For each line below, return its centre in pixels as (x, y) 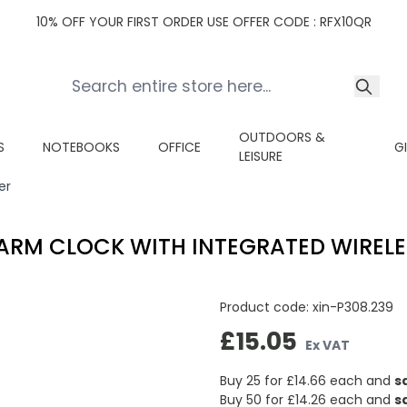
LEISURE (261, 156)
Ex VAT (328, 345)
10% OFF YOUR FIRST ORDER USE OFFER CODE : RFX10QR (203, 22)
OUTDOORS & (282, 137)
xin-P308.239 (352, 307)
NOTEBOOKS (81, 147)
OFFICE (179, 147)
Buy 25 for (253, 380)
